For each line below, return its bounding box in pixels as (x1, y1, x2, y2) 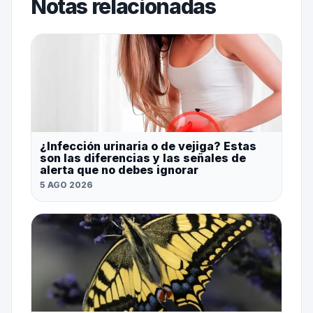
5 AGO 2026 (39, 180, 93, 191)
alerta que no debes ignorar (39, 163, 198, 177)
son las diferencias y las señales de (39, 151, 246, 166)
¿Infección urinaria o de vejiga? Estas (39, 139, 256, 154)
